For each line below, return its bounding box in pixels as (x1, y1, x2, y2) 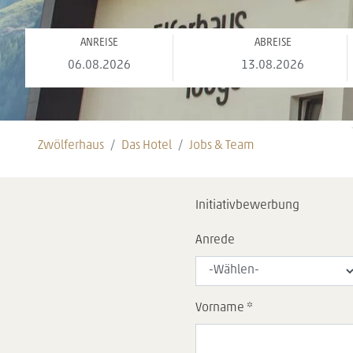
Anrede (195, 233, 235, 247)
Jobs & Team (189, 139, 255, 152)
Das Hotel (121, 139, 172, 152)
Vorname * (195, 301, 253, 314)
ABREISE (254, 36, 292, 49)
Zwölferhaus (38, 139, 104, 152)
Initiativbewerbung (195, 199, 299, 212)
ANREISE (80, 36, 118, 49)
